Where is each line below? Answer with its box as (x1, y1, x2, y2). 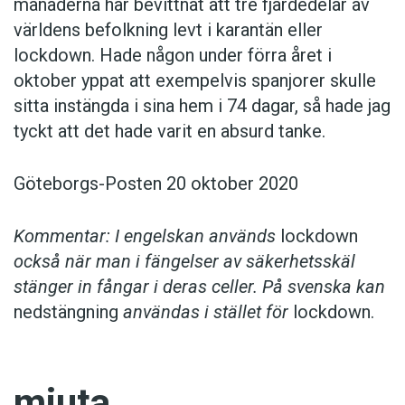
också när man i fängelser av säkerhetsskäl (14, 250, 355, 273)
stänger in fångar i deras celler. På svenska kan (14, 276, 385, 298)
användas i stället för (118, 301, 293, 324)
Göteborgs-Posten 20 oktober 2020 (14, 173, 298, 195)
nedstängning (14, 301, 118, 324)
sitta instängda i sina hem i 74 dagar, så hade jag (14, 95, 391, 118)
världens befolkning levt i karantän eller (14, 19, 323, 42)
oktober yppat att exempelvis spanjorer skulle (14, 70, 376, 92)
